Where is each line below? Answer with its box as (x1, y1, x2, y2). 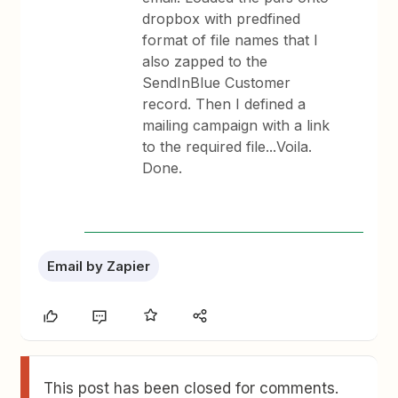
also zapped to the (142, 52, 268, 70)
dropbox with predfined (142, 10, 301, 28)
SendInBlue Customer (142, 74, 291, 92)
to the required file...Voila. (142, 138, 313, 155)
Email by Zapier (47, 258, 151, 275)
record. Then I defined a (142, 95, 306, 113)
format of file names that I (142, 31, 319, 49)
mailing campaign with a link (142, 116, 330, 134)
